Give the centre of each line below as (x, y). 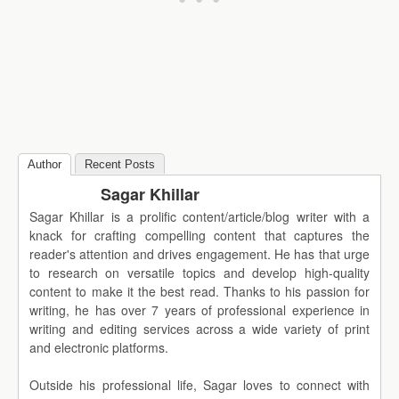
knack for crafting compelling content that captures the (199, 236)
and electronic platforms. (99, 348)
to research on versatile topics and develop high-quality (199, 273)
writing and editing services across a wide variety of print (199, 329)
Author (45, 165)
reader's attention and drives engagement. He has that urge (199, 254)
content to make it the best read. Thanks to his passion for (199, 292)
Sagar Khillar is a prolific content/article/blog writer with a (199, 217)
